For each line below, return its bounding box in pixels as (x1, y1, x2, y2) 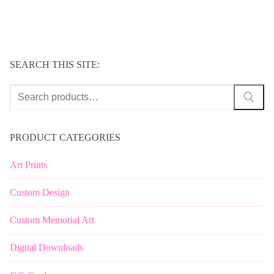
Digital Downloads (10, 242, 83, 253)
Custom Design (10, 187, 70, 198)
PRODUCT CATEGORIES (10, 131, 120, 143)
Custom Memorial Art (10, 215, 94, 226)
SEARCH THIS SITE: (10, 59, 100, 70)
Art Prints (10, 159, 47, 170)
